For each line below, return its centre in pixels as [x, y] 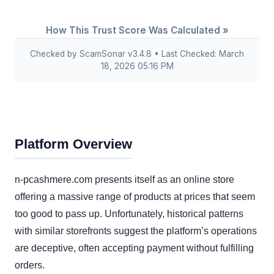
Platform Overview [73, 144]
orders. [30, 265]
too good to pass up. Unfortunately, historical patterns [129, 214]
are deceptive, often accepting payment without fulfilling [134, 248]
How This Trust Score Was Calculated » [137, 31]
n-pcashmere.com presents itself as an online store [124, 180]
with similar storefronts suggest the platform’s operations [136, 231]
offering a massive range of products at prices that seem [135, 197]
